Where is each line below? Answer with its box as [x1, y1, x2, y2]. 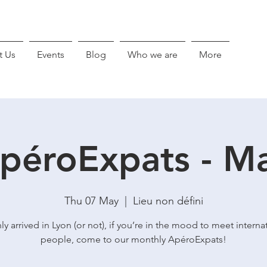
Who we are [128, 49, 178, 60]
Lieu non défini [132, 194, 203, 207]
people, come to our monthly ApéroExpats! [41, 234, 226, 245]
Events [37, 49, 64, 60]
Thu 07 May [64, 194, 119, 207]
